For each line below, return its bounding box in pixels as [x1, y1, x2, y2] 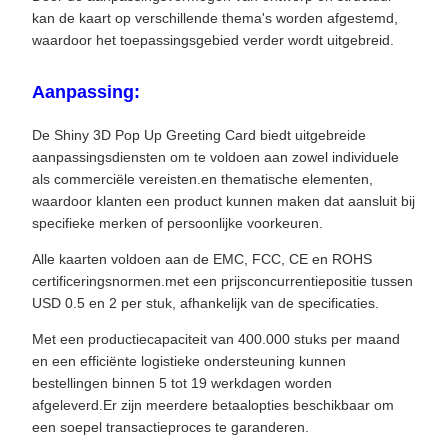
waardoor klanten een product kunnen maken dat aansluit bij [32, 193, 415, 209]
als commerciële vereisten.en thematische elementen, [32, 171, 373, 187]
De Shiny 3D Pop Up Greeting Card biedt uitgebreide [32, 127, 366, 143]
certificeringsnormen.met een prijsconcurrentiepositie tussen [32, 273, 413, 289]
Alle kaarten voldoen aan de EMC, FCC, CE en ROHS [32, 251, 372, 267]
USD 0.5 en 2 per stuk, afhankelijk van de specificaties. [32, 295, 379, 311]
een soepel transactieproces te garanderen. [32, 419, 309, 435]
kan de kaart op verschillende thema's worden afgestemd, [32, 10, 398, 26]
